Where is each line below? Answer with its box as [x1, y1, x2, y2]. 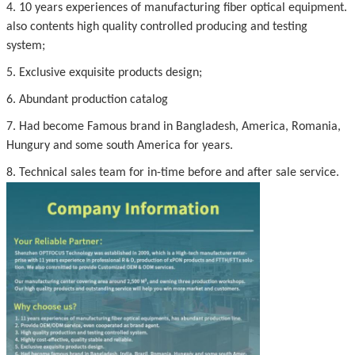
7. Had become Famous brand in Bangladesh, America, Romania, [6, 120, 341, 134]
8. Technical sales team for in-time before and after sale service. [6, 166, 339, 180]
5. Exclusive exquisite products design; [6, 67, 202, 80]
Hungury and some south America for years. [6, 139, 233, 153]
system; [6, 40, 45, 53]
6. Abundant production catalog [6, 94, 168, 107]
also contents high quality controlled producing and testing [6, 21, 307, 34]
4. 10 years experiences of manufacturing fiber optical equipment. [6, 2, 347, 15]
